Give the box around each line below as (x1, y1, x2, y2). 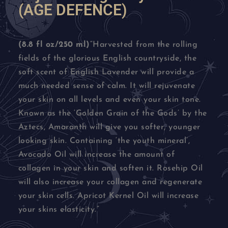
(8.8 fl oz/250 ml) (18, 41, 90, 49)
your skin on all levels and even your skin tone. (18, 96, 201, 104)
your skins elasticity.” (18, 206, 100, 214)
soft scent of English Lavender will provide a (18, 68, 194, 77)
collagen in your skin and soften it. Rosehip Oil (18, 164, 203, 173)
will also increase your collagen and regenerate (18, 178, 203, 187)
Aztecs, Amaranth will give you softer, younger (18, 123, 201, 132)
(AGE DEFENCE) (18, 1, 127, 19)
